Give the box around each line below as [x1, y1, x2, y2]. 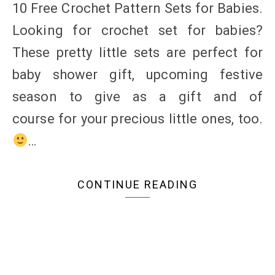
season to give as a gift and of [12, 88, 263, 104]
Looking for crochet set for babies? [12, 22, 263, 38]
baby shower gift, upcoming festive [12, 66, 263, 82]
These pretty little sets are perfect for [12, 44, 263, 60]
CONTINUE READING [77, 177, 198, 191]
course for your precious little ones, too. [12, 110, 263, 126]
